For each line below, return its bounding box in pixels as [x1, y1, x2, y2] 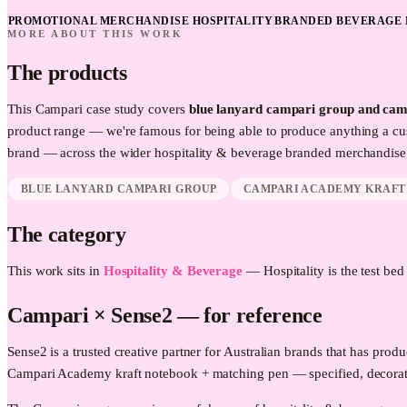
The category [7, 223, 126, 247]
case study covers [83, 101, 189, 116]
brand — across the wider [7, 144, 155, 160]
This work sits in [7, 263, 100, 279]
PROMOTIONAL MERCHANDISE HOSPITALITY [8, 15, 273, 28]
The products [7, 61, 127, 85]
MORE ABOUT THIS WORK [7, 28, 184, 40]
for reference [203, 303, 323, 328]
